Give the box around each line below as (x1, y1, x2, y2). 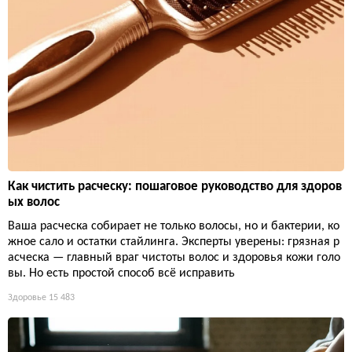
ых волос (8, 195, 60, 209)
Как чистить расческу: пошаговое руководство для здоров (8, 179, 342, 193)
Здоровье (8, 292, 46, 302)
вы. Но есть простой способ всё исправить (8, 266, 235, 280)
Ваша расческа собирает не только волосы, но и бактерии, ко (8, 219, 339, 233)
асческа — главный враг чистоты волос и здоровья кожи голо (8, 251, 340, 264)
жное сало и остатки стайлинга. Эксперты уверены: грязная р (8, 235, 339, 248)
